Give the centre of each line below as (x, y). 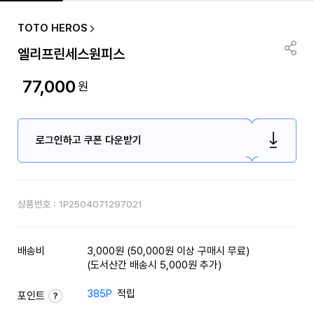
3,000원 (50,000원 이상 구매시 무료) (169, 251)
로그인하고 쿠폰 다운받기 (88, 140)
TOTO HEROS (52, 28)
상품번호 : (36, 204)
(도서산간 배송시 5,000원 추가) (155, 265)
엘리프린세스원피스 (71, 54)
